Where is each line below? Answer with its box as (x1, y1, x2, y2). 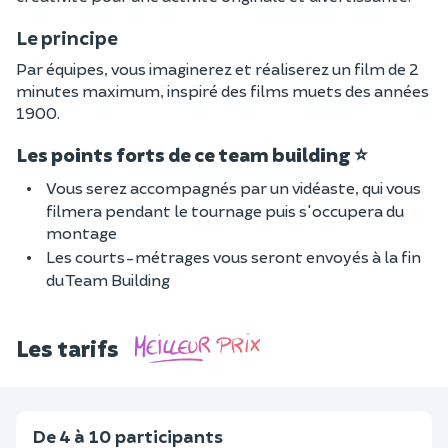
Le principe (16, 26, 118, 49)
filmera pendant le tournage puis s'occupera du (46, 201, 404, 220)
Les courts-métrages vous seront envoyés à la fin (46, 247, 421, 266)
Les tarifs (16, 333, 119, 362)
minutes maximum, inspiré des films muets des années (16, 81, 429, 100)
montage (46, 223, 117, 242)
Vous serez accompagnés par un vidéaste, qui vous (46, 178, 421, 197)
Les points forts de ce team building (16, 143, 354, 166)
